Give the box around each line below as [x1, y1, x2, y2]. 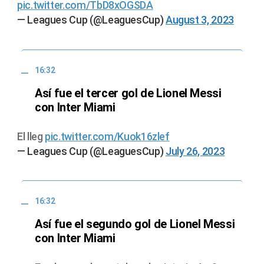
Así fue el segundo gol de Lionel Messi [35, 217, 235, 232]
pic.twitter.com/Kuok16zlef [45, 130, 170, 143]
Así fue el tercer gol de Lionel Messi [35, 85, 222, 100]
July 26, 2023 [165, 144, 225, 157]
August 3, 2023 [165, 14, 234, 27]
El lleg [17, 130, 45, 143]
